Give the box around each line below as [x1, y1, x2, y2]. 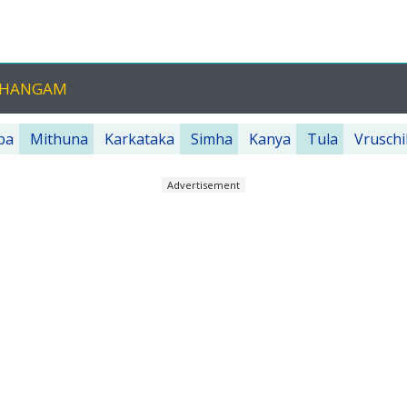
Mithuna [30, 129, 88, 149]
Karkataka [104, 129, 174, 149]
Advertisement [167, 178, 240, 192]
